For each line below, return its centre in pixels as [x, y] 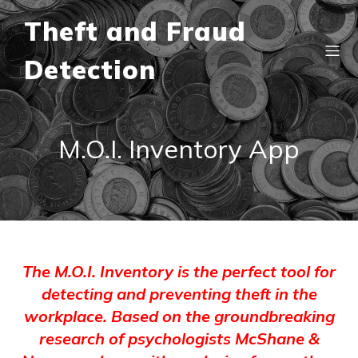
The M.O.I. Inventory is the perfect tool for [179, 271]
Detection [90, 70]
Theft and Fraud [135, 31]
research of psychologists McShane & [179, 338]
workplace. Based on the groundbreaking [179, 316]
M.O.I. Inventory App [179, 149]
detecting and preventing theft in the [179, 294]
